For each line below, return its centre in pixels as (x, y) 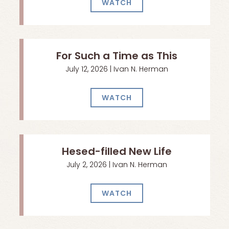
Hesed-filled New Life (117, 152)
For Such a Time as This (117, 57)
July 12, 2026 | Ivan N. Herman (117, 70)
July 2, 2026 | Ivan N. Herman (117, 165)
